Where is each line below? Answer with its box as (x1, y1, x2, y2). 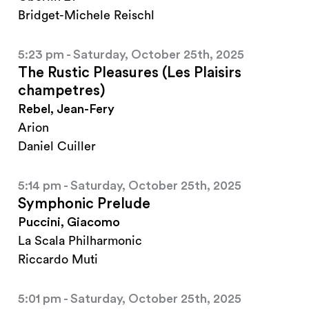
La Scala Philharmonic (18, 235, 142, 248)
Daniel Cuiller (18, 140, 96, 153)
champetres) (18, 83, 105, 99)
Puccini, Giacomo (18, 216, 120, 229)
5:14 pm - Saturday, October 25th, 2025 (18, 179, 241, 192)
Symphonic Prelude (18, 197, 150, 212)
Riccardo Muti (18, 253, 98, 266)
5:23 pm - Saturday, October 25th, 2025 (18, 48, 244, 61)
